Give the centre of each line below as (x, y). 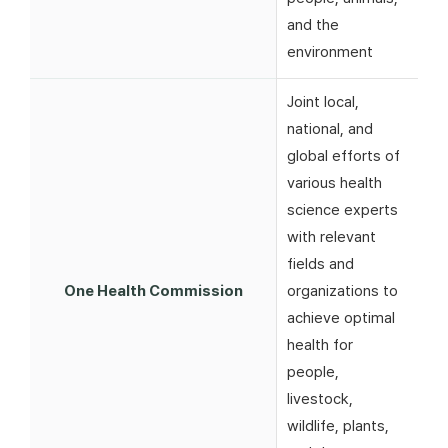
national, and (330, 129)
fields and (320, 264)
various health (334, 183)
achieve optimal (341, 318)
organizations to (342, 291)
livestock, (320, 399)
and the (313, 25)
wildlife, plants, (338, 426)
